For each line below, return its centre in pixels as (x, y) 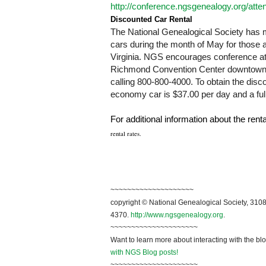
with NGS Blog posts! (144, 253)
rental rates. (126, 134)
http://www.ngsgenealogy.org (177, 215)
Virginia (125, 57)
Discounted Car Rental (151, 20)
